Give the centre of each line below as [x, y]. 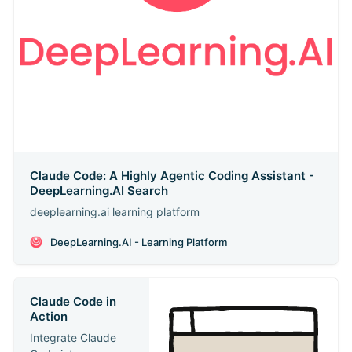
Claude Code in [73, 302]
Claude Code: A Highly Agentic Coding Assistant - [172, 176]
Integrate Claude [73, 338]
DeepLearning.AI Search [99, 191]
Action [48, 317]
